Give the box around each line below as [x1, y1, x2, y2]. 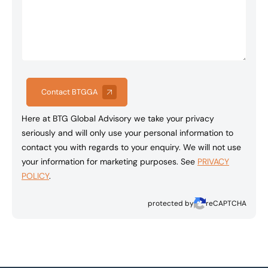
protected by [148, 198, 194, 208]
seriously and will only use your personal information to [22, 127, 233, 138]
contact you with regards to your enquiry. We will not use [22, 141, 241, 153]
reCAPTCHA [206, 198, 246, 208]
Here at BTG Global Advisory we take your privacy [22, 112, 214, 124]
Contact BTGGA [41, 86, 98, 97]
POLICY [22, 170, 49, 181]
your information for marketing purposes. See [22, 156, 197, 167]
